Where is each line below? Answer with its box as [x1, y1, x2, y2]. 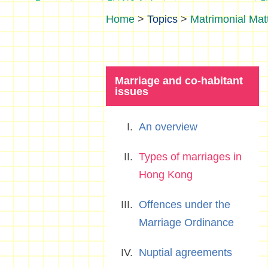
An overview [139, 121, 197, 133]
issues [115, 86, 148, 98]
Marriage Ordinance [139, 217, 234, 229]
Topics [147, 13, 178, 25]
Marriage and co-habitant [115, 75, 243, 87]
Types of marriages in [139, 151, 242, 163]
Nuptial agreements [139, 246, 232, 258]
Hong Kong [139, 169, 193, 181]
